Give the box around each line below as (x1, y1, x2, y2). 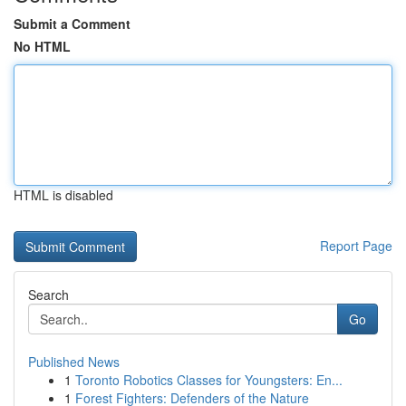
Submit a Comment (14, 14, 130, 33)
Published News (28, 353, 120, 371)
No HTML (14, 37, 71, 55)
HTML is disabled (14, 186, 113, 204)
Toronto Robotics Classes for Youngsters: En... (75, 371, 343, 389)
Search (28, 285, 69, 304)
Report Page (320, 237, 392, 255)
